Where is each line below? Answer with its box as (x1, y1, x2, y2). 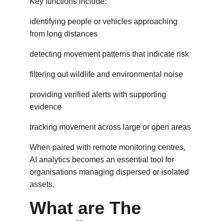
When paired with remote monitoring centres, (30, 143, 187, 151)
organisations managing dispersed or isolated (30, 168, 191, 176)
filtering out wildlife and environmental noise (30, 70, 183, 78)
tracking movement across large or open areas (30, 123, 191, 131)
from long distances (30, 30, 98, 38)
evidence (30, 103, 62, 111)
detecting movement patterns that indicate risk (30, 50, 189, 58)
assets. (30, 180, 54, 188)
